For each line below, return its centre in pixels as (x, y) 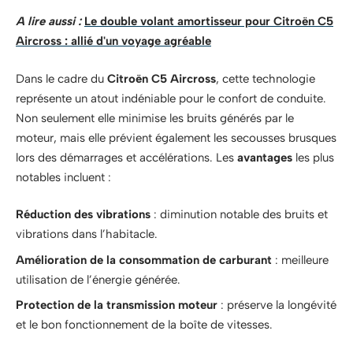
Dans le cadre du (61, 78)
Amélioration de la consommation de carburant (144, 260)
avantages (265, 157)
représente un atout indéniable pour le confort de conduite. (171, 98)
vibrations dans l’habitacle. (87, 234)
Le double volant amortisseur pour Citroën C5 (209, 21)
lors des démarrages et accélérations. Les (126, 157)
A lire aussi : (48, 21)
